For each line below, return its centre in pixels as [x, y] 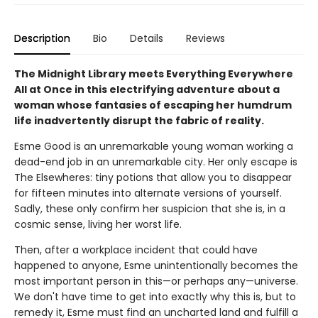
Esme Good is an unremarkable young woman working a [154, 146]
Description [42, 38]
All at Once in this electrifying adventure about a [147, 89]
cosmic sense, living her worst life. [98, 224]
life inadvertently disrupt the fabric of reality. [139, 120]
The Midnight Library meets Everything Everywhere [154, 73]
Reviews [205, 38]
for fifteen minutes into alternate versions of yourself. [148, 193]
